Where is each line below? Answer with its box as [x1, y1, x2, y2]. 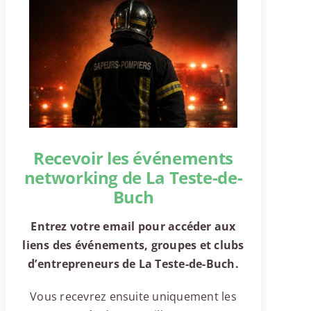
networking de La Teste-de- [24, 165, 243, 189]
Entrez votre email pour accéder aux [31, 218, 236, 234]
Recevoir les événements [33, 146, 233, 169]
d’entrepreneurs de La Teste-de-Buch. [28, 255, 239, 271]
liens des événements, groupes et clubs [22, 237, 244, 253]
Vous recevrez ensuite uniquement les [30, 288, 237, 304]
